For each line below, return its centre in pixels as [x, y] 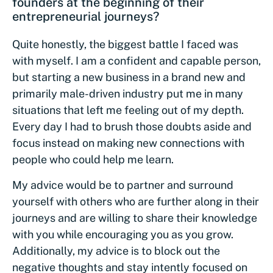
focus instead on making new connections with [128, 143]
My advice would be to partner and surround [123, 185]
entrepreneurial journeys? [86, 16]
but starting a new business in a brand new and [129, 77]
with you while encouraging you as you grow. [123, 234]
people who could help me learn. [94, 159]
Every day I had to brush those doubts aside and [132, 126]
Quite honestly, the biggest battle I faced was [125, 44]
